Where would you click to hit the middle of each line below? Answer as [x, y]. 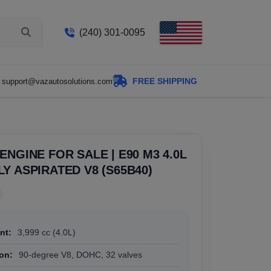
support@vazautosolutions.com [57, 81]
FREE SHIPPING [165, 81]
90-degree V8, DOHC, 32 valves [79, 255]
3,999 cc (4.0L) [45, 233]
